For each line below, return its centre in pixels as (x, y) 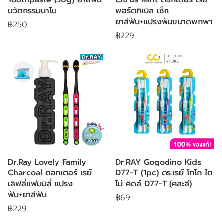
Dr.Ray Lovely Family (47, 162)
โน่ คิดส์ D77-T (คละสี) (153, 184)
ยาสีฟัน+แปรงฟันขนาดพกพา (164, 22)
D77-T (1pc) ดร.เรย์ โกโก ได (164, 173)
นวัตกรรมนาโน (32, 11)
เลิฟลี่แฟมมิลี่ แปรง (40, 184)
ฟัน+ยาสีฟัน (27, 195)
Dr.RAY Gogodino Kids (158, 162)
